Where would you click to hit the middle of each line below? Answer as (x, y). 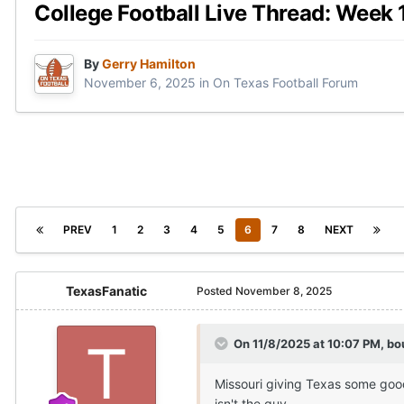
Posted (216, 291)
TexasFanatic (106, 291)
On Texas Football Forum (285, 83)
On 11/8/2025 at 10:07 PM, (310, 344)
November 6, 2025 (140, 83)
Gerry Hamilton (149, 64)
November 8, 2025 (284, 291)
